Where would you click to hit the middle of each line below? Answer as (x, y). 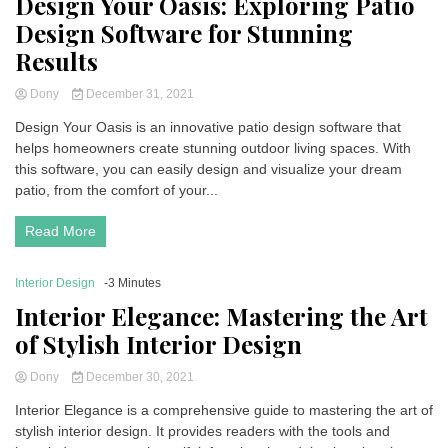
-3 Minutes (132, 283)
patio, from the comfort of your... (116, 190)
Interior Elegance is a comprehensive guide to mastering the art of (224, 410)
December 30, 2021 (138, 377)
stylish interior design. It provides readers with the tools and (202, 431)
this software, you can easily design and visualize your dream (208, 169)
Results (56, 61)
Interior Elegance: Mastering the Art (221, 316)
